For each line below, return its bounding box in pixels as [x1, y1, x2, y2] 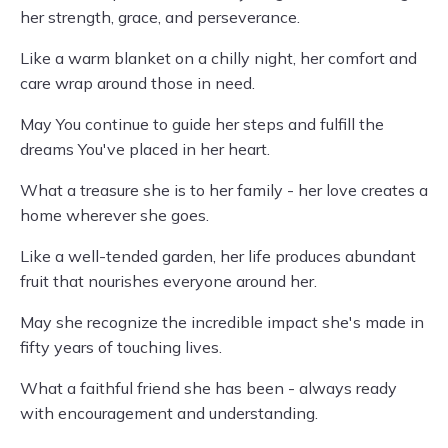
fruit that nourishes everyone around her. [20, 271, 317, 291]
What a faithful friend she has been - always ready [20, 378, 397, 398]
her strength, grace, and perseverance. [20, 7, 300, 27]
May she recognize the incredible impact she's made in [20, 312, 424, 332]
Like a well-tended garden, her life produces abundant [20, 246, 416, 266]
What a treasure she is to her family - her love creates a [20, 180, 428, 200]
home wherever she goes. [20, 205, 209, 225]
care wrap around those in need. [20, 73, 255, 93]
